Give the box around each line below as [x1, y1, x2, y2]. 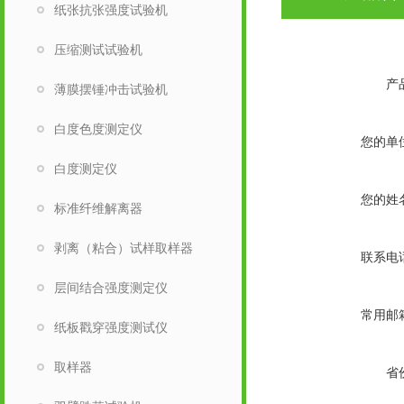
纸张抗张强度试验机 [54, 3, 168, 17]
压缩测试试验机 [54, 42, 142, 57]
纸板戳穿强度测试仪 [54, 320, 168, 335]
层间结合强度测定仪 [54, 280, 168, 295]
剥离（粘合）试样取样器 [54, 241, 193, 255]
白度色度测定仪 [54, 122, 142, 136]
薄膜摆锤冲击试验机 [54, 82, 168, 96]
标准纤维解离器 [54, 201, 142, 216]
